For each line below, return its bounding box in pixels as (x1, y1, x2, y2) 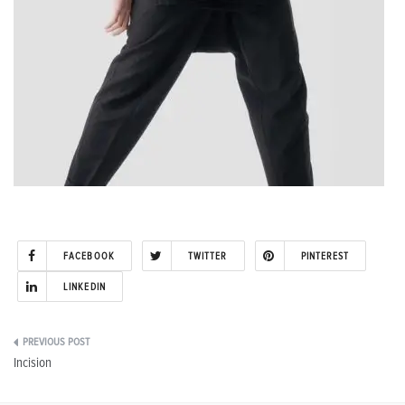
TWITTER (187, 250, 228, 261)
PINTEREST (300, 250, 350, 261)
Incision (14, 355, 52, 370)
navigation (13, 372, 104, 397)
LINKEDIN (63, 281, 106, 292)
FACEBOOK (63, 250, 115, 261)
